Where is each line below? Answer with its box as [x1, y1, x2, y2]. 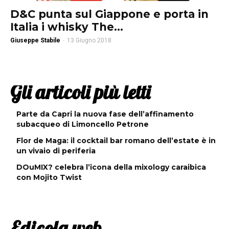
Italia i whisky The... [10, 20, 123, 34]
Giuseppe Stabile [10, 37, 60, 44]
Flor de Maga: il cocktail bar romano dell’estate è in [16, 136, 216, 146]
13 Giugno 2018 [67, 37, 111, 44]
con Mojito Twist [16, 173, 82, 182]
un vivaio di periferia [16, 146, 96, 156]
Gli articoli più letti [10, 80, 150, 105]
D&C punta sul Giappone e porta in [10, 8, 209, 21]
